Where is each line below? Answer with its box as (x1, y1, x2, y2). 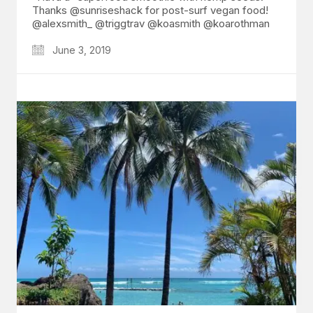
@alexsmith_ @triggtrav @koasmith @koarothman (32, 17, 270, 31)
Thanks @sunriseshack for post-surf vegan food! (32, 3, 268, 17)
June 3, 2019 (50, 44, 111, 57)
